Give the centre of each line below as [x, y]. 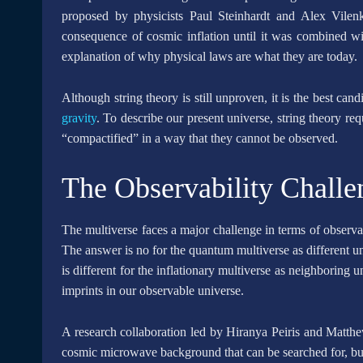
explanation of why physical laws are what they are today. [209, 56]
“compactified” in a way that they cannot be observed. [200, 138]
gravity [79, 118]
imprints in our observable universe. [153, 290]
